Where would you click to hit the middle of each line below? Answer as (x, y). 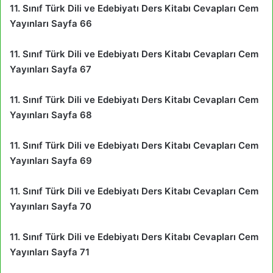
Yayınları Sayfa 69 (51, 160)
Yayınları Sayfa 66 (51, 23)
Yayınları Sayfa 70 (51, 206)
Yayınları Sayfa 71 (50, 252)
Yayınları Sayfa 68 (51, 115)
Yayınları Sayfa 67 (51, 69)
